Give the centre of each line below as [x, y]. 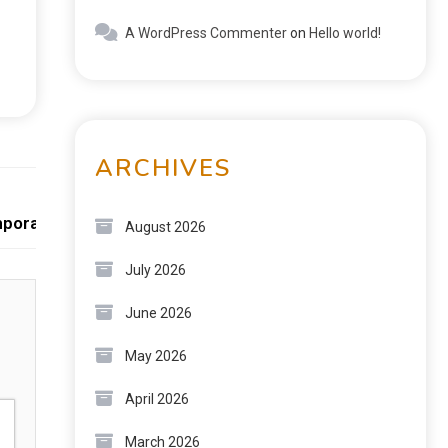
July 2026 [155, 270]
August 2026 [165, 227]
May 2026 [156, 356]
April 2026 [157, 399]
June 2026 [158, 313]
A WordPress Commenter [206, 33]
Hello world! [345, 33]
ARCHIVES [163, 168]
